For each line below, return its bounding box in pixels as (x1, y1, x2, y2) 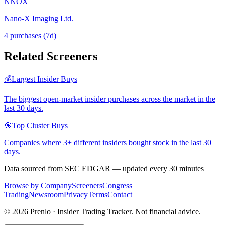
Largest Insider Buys (12, 75, 77, 84)
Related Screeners (4, 50, 97, 63)
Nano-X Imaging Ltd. (4, 14, 73, 23)
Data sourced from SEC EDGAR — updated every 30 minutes (4, 164, 204, 173)
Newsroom (29, 190, 64, 199)
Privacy (64, 190, 88, 199)
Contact (107, 190, 132, 199)
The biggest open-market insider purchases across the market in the (4, 95, 215, 104)
